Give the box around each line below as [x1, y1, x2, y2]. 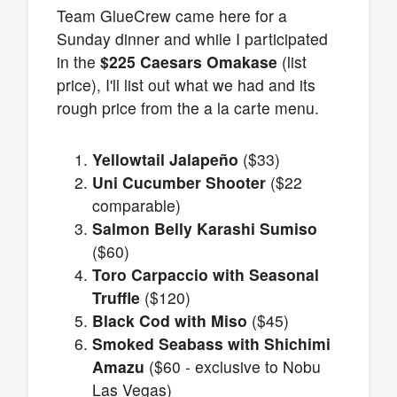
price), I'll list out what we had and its [57, 74, 315, 96]
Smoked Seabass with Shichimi [92, 332, 331, 354]
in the [57, 51, 100, 73]
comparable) [92, 194, 181, 216]
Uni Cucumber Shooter [92, 171, 266, 193]
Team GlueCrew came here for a [57, 4, 287, 27]
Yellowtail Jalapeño [92, 148, 238, 170]
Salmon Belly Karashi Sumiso [92, 217, 317, 239]
